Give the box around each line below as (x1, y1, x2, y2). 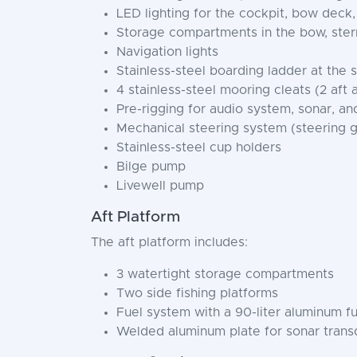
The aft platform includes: (91, 236, 248, 249)
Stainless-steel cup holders (116, 141, 281, 154)
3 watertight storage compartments (116, 268, 334, 280)
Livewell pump (116, 179, 204, 192)
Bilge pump (116, 160, 186, 173)
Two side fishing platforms (116, 287, 278, 300)
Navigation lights (116, 45, 218, 58)
